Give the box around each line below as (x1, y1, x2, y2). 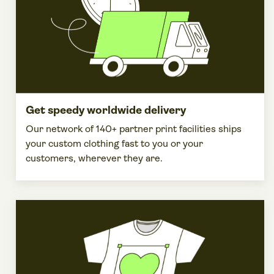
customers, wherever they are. (26, 152, 163, 164)
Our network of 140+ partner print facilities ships (26, 122, 242, 135)
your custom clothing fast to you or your (26, 137, 203, 149)
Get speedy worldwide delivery (26, 103, 186, 116)
